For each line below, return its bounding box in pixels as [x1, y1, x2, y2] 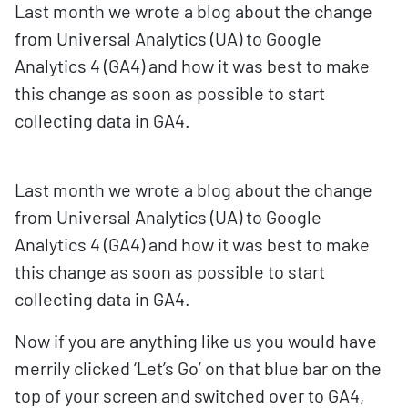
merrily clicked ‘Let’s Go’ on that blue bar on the [15, 356, 382, 379]
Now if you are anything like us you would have [15, 329, 377, 352]
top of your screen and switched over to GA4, [15, 383, 364, 406]
